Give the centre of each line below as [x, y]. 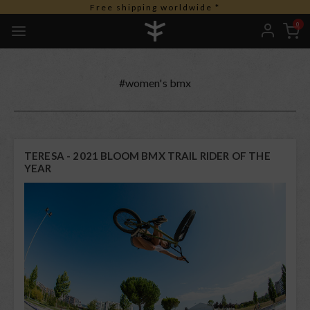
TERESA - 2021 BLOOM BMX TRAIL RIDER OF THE [147, 156]
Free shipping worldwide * [155, 7]
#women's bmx [155, 83]
